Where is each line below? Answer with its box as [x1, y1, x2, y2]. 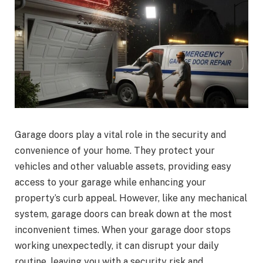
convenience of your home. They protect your [15, 145, 215, 157]
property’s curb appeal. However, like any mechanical [15, 193, 247, 204]
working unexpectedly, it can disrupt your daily [15, 240, 219, 252]
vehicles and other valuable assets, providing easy [15, 161, 231, 173]
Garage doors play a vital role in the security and [15, 129, 226, 141]
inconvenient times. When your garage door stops [15, 224, 231, 236]
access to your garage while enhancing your [15, 177, 206, 188]
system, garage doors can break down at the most [15, 208, 232, 220]
